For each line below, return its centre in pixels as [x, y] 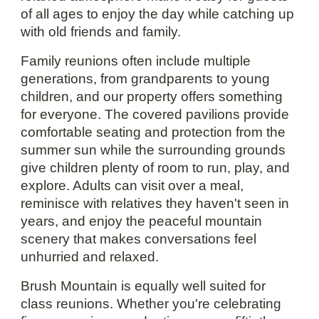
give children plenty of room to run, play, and [156, 167]
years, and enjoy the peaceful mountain [142, 221]
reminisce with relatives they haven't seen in [155, 203]
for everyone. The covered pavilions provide [155, 114]
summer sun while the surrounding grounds [153, 150]
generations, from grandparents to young [146, 78]
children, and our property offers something [152, 96]
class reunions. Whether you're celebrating [151, 303]
